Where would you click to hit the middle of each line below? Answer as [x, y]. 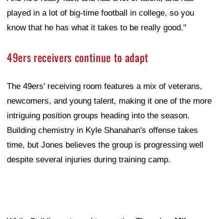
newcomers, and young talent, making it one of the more [109, 101]
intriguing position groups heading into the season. [98, 115]
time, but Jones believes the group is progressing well [105, 145]
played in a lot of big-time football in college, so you [100, 13]
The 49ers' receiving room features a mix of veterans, [105, 86]
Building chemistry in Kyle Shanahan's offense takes [102, 130]
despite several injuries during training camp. [89, 159]
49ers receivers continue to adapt [78, 57]
